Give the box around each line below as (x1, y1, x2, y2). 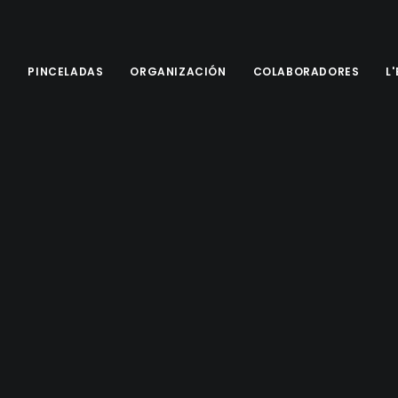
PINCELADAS (28, 64, 104, 79)
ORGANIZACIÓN (130, 64, 227, 79)
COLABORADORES (252, 64, 360, 79)
